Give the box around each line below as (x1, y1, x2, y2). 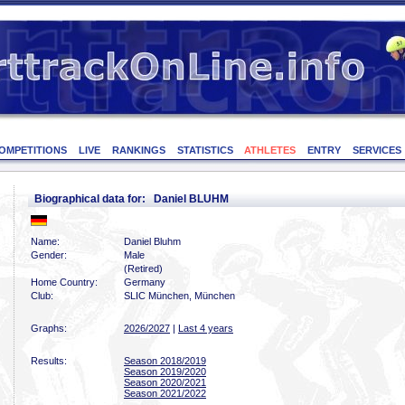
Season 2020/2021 (124, 377, 206, 388)
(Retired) (124, 263, 163, 274)
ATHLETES (244, 145, 297, 155)
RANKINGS (111, 145, 165, 155)
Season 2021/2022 (124, 388, 206, 399)
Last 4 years (178, 323, 233, 334)
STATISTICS (176, 145, 233, 155)
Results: (31, 355, 67, 366)
